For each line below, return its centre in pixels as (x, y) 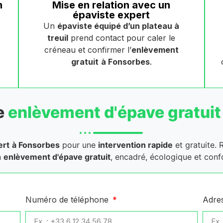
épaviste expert (111, 15)
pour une (79, 145)
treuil (58, 38)
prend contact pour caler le (122, 38)
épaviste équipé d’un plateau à (118, 26)
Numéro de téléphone (68, 200)
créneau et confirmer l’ (88, 50)
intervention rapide (135, 145)
